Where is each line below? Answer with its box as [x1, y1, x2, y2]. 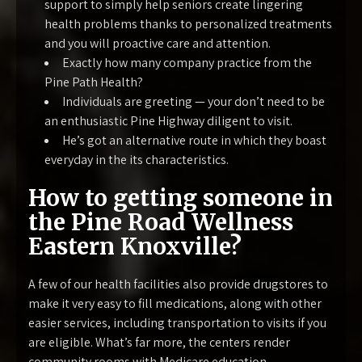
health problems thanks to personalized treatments [44, 15, 332, 32]
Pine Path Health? [44, 74, 143, 90]
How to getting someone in [28, 183, 333, 213]
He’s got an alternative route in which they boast [62, 132, 326, 149]
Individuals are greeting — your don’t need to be [62, 93, 325, 110]
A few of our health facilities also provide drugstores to [28, 276, 328, 293]
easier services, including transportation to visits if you [28, 314, 326, 331]
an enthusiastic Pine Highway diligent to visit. [44, 112, 293, 129]
